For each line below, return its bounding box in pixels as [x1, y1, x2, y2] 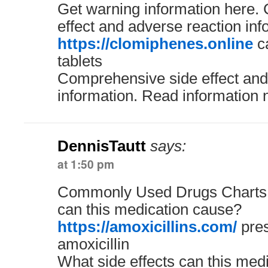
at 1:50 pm [57, 156, 114, 172]
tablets [57, 53, 102, 69]
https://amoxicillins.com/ [57, 218, 237, 235]
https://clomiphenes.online [57, 35, 253, 52]
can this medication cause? [57, 201, 242, 218]
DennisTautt [57, 138, 146, 154]
